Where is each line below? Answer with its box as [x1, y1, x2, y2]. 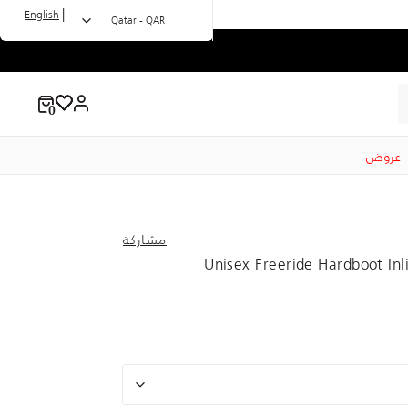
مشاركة [123, 229, 167, 250]
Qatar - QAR [111, 12, 165, 28]
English [25, 5, 59, 23]
